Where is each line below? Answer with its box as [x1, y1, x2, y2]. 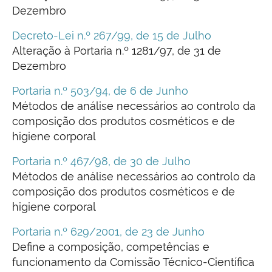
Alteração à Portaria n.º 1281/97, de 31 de [12, 44, 221, 58]
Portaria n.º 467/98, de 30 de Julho [12, 155, 191, 168]
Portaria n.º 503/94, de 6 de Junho [12, 84, 188, 98]
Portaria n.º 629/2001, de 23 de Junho [12, 225, 205, 239]
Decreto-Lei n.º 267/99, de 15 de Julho [12, 29, 211, 42]
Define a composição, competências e [12, 240, 209, 254]
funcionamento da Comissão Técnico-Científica [12, 256, 254, 269]
